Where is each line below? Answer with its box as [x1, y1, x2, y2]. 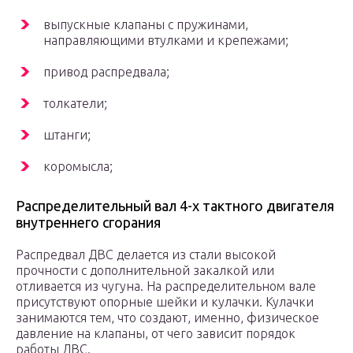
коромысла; [43, 159, 113, 174]
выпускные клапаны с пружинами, [43, 17, 248, 32]
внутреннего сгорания [16, 214, 161, 231]
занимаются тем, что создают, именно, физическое [16, 310, 319, 325]
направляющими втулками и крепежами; [43, 33, 288, 48]
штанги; [43, 128, 91, 143]
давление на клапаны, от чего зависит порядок [16, 326, 295, 341]
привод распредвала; [43, 65, 169, 80]
